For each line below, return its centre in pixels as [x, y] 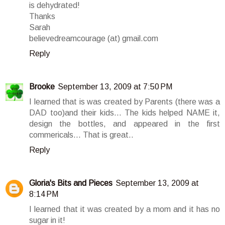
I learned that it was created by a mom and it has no [125, 209]
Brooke [42, 86]
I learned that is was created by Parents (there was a [125, 101]
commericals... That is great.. [81, 135]
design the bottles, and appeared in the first [125, 124]
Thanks [42, 16]
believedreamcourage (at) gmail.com [94, 38]
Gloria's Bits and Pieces [71, 183]
